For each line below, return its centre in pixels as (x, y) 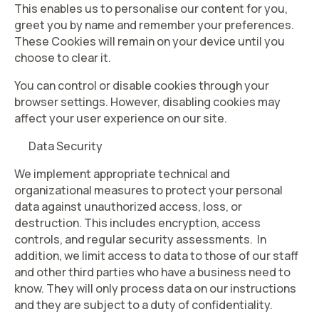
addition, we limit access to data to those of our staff (156, 256)
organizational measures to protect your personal (148, 190)
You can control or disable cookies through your (142, 85)
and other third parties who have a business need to (152, 272)
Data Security (66, 146)
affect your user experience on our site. (121, 118)
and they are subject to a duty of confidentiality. (143, 305)
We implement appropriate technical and (122, 174)
